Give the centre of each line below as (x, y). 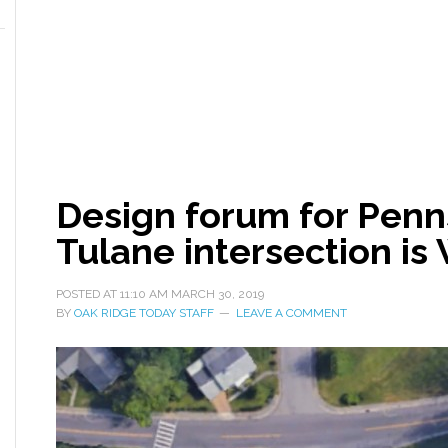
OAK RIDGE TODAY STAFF (144, 313)
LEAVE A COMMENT (291, 313)
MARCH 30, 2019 (217, 294)
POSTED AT (88, 294)
